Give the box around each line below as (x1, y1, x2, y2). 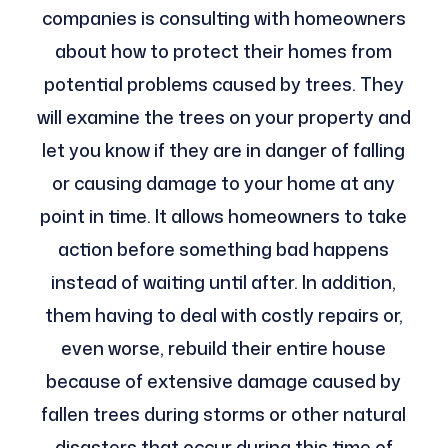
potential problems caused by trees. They (43, 71, 404, 98)
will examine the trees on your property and (36, 104, 411, 131)
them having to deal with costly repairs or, (44, 302, 403, 329)
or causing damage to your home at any (52, 170, 396, 197)
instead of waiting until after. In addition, (51, 269, 397, 296)
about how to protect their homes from (55, 38, 393, 65)
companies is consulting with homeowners (41, 5, 406, 32)
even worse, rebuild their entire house (61, 335, 387, 362)
